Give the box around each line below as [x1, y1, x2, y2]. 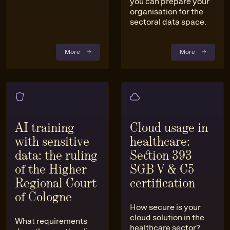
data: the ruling [15, 148, 98, 163]
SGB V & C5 [130, 162, 194, 177]
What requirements [15, 216, 87, 226]
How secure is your [130, 202, 201, 213]
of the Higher [15, 162, 86, 177]
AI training [15, 120, 74, 136]
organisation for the [130, 7, 203, 17]
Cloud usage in [130, 120, 208, 136]
